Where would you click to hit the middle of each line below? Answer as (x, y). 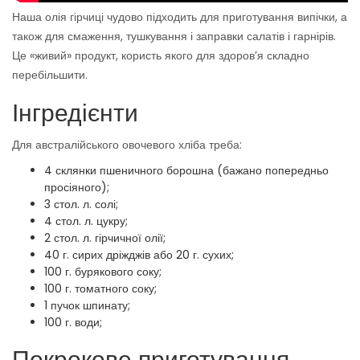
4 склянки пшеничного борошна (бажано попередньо (186, 171)
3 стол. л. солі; (81, 205)
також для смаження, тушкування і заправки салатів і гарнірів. (174, 37)
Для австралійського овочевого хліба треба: (127, 145)
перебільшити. (50, 75)
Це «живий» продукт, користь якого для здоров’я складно (161, 56)
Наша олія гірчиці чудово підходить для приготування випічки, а (180, 17)
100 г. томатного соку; (100, 289)
